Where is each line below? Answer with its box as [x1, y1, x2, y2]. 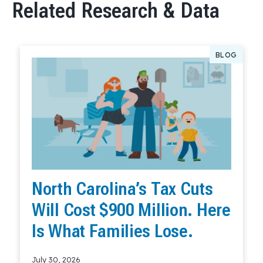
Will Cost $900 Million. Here [32, 200, 231, 221]
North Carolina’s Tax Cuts [32, 178, 213, 200]
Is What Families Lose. [32, 221, 193, 242]
